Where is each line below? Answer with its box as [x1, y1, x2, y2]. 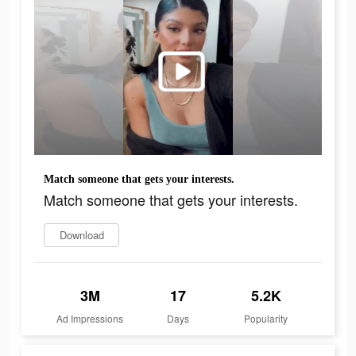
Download [59, 227, 104, 243]
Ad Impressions [56, 311, 124, 326]
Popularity [244, 311, 288, 326]
